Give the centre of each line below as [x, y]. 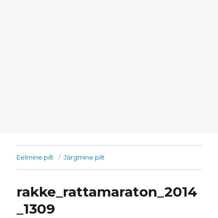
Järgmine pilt [84, 157]
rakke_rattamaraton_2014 [107, 192]
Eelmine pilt [35, 157]
